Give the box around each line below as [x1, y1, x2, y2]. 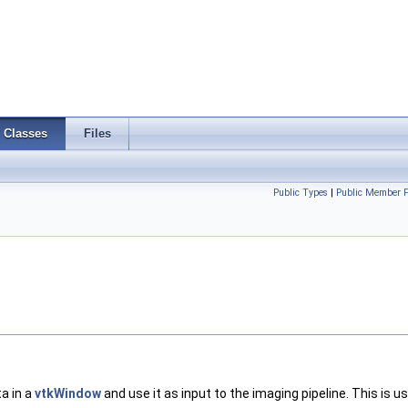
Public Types [273, 187, 328, 199]
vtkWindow [35, 386, 101, 402]
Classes [4, 127, 47, 140]
